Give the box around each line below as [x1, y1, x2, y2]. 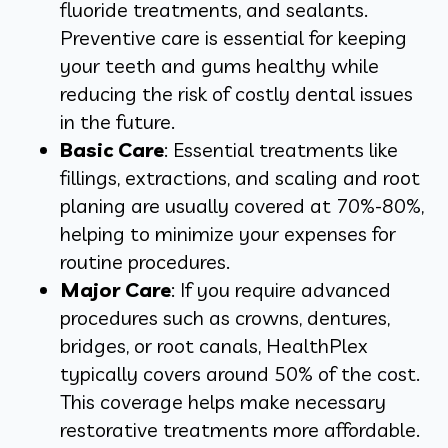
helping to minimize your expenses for [60, 221, 396, 247]
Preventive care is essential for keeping [60, 25, 407, 51]
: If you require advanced [171, 277, 391, 303]
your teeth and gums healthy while [60, 53, 379, 79]
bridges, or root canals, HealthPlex [60, 333, 368, 359]
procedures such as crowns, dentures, [60, 305, 390, 331]
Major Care [60, 277, 171, 303]
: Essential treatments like [164, 137, 398, 163]
